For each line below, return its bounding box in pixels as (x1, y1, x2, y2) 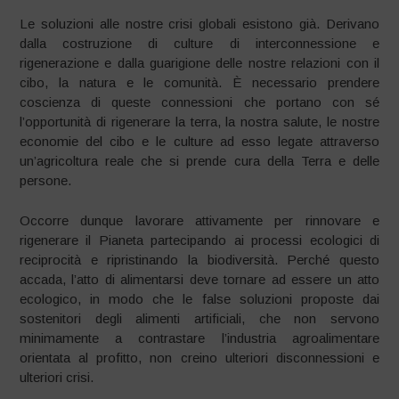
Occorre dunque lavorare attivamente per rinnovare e (20, 212, 379, 228)
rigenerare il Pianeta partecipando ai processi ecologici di (20, 232, 379, 248)
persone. (20, 173, 72, 188)
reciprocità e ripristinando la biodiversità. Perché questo (20, 251, 379, 267)
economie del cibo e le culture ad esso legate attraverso (20, 134, 379, 149)
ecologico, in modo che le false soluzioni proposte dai (20, 290, 379, 306)
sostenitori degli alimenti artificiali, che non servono (20, 310, 379, 326)
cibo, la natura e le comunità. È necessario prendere (20, 75, 379, 90)
